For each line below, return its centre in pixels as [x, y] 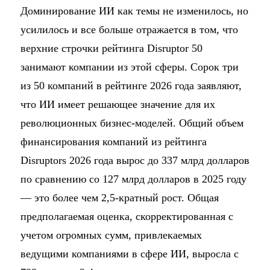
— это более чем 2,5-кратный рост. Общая [119, 198]
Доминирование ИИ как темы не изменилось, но [134, 11]
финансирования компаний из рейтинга [113, 142]
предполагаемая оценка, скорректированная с [127, 217]
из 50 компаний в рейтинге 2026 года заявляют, [131, 86]
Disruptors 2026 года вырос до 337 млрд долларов [135, 161]
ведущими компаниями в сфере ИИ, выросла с [129, 254]
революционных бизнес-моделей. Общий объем [132, 123]
